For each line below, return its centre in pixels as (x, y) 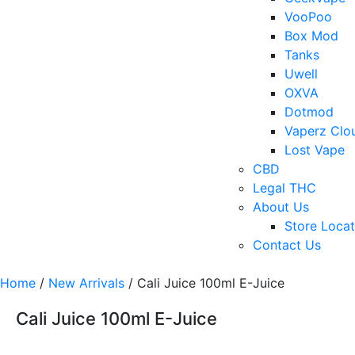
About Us (281, 207)
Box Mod (311, 36)
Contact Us (287, 245)
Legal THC (284, 188)
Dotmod (309, 112)
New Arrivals (86, 283)
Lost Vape (315, 150)
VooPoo (308, 17)
